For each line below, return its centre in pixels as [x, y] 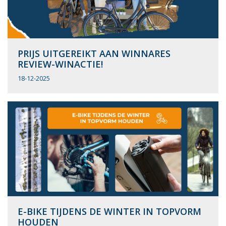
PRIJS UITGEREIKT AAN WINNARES [94, 54]
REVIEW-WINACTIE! [60, 64]
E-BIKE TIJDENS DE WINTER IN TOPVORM [109, 212]
